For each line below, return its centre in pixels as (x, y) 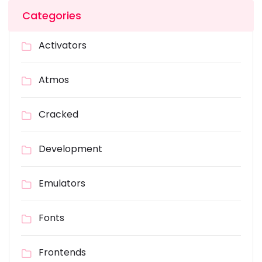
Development (70, 149)
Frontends (62, 253)
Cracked (58, 115)
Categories (52, 16)
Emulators (62, 184)
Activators (63, 46)
